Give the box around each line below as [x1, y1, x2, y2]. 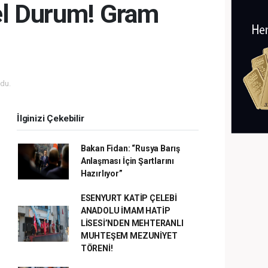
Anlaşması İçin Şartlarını [80, 156, 175, 166]
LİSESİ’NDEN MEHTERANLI [80, 218, 184, 228]
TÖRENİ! [80, 243, 113, 253]
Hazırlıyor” [80, 169, 123, 178]
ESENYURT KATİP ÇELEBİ [80, 193, 177, 203]
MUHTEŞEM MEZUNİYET [80, 231, 178, 240]
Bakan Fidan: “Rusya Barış [80, 144, 181, 153]
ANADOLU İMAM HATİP [80, 206, 170, 215]
